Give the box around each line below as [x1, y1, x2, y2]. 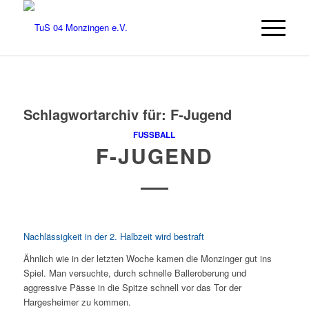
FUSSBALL [133, 129, 171, 141]
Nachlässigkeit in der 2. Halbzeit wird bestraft [23, 230, 204, 243]
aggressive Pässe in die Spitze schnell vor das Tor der [23, 281, 241, 295]
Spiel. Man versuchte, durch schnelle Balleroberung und [23, 266, 246, 280]
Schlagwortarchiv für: [23, 104, 170, 124]
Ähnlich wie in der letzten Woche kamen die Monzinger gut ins [23, 252, 272, 266]
